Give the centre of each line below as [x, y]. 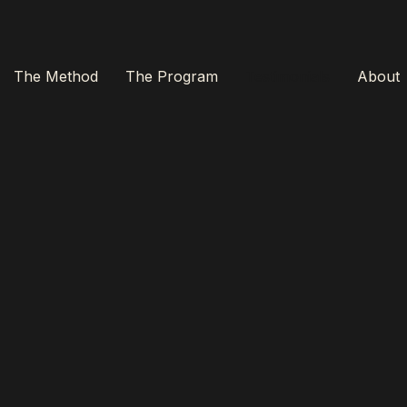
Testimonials [288, 76]
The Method [56, 76]
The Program [172, 76]
